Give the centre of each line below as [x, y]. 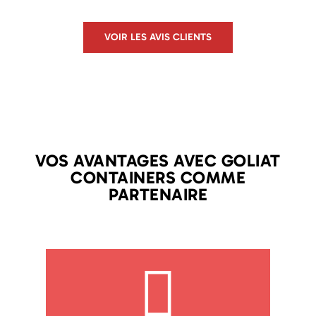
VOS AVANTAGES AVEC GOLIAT [158, 160]
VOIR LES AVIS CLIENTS [158, 37]
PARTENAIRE [158, 194]
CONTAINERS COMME [158, 177]
